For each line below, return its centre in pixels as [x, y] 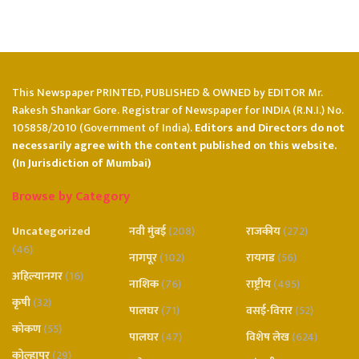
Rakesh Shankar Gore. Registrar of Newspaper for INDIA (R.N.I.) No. [178, 111]
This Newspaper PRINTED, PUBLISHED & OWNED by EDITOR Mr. [167, 93]
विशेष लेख [268, 337]
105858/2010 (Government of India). [102, 128]
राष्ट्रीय [258, 284]
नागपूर [143, 258]
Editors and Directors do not [268, 128]
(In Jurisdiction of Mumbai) [82, 163]
